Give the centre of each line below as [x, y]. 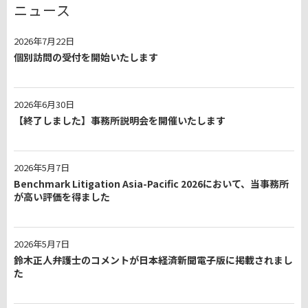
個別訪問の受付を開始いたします [86, 57]
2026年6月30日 [44, 104]
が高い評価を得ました [62, 197]
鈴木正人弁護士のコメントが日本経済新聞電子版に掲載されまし [153, 260]
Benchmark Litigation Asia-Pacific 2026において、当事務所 [151, 184]
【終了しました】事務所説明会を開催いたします [120, 121]
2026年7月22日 [44, 41]
